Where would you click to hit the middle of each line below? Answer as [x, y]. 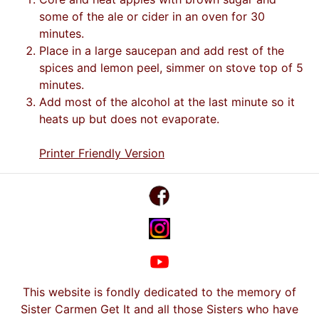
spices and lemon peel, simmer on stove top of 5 [171, 68]
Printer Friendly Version [102, 153]
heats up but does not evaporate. [129, 119]
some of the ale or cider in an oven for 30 [152, 16]
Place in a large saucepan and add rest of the [162, 51]
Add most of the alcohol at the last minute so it [167, 102]
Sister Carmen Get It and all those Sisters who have [159, 309]
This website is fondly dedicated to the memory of [159, 292]
